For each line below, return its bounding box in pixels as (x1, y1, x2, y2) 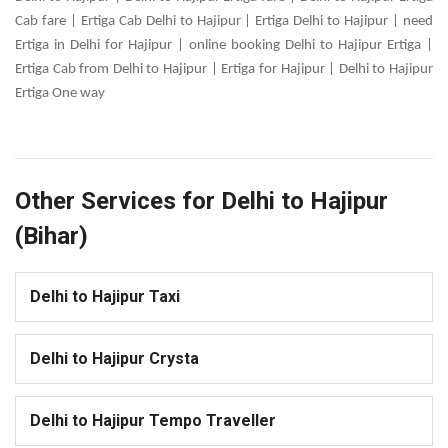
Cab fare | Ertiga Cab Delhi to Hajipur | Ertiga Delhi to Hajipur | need (15, 14, 433, 30)
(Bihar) (15, 222, 88, 251)
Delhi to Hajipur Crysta (30, 349, 199, 369)
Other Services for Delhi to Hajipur (15, 187, 388, 216)
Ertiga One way (15, 86, 105, 102)
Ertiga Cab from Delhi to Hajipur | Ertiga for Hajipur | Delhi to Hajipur (15, 62, 433, 78)
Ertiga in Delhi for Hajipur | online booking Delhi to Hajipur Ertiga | (15, 38, 433, 54)
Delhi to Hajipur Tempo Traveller (30, 411, 276, 431)
